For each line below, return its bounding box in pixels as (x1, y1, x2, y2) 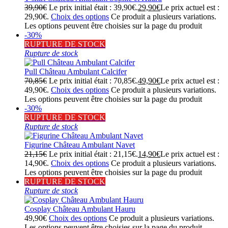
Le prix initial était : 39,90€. (49, 3, 138, 12)
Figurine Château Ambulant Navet (24, 140, 135, 149)
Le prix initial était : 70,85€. (49, 76, 138, 85)
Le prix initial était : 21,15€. (49, 149, 138, 158)
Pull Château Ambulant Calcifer (24, 67, 127, 76)
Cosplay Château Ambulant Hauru (24, 204, 135, 213)
